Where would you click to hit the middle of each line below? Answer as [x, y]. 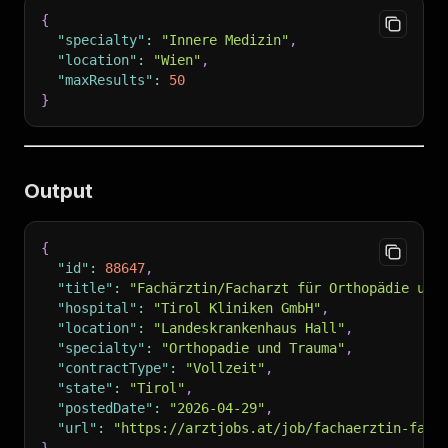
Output [58, 191]
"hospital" [97, 308]
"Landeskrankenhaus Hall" [249, 328]
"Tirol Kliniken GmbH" [237, 308]
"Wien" [177, 60]
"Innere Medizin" [225, 40]
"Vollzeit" [225, 368]
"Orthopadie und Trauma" [253, 348]
